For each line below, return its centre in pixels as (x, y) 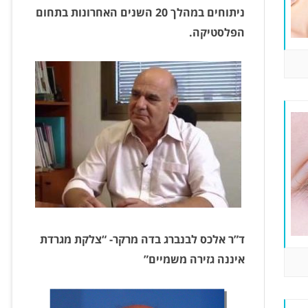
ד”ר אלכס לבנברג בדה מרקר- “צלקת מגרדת (143, 239)
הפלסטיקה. (217, 32)
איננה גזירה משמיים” (195, 259)
